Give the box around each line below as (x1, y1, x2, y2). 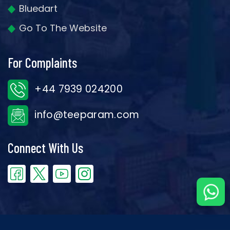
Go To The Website (19, 22, 107, 35)
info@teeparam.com (32, 108, 140, 122)
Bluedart (19, 2, 57, 15)
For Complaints (8, 54, 77, 71)
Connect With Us (8, 140, 83, 156)
